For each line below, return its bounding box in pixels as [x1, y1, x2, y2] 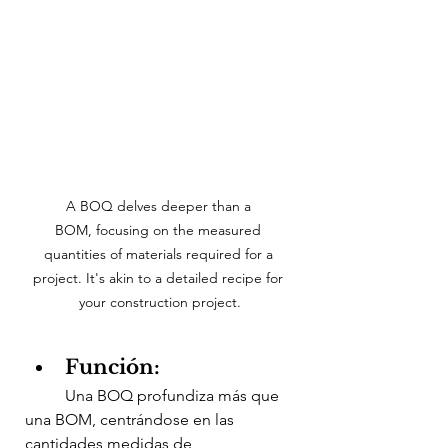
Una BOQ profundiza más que [25, 385, 65, 405]
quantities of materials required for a [43, 244, 277, 263]
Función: [65, 354, 160, 379]
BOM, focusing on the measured [55, 220, 265, 239]
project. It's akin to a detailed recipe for [33, 268, 287, 287]
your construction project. [79, 292, 241, 311]
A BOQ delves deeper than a [65, 196, 255, 215]
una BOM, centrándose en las [25, 409, 238, 429]
